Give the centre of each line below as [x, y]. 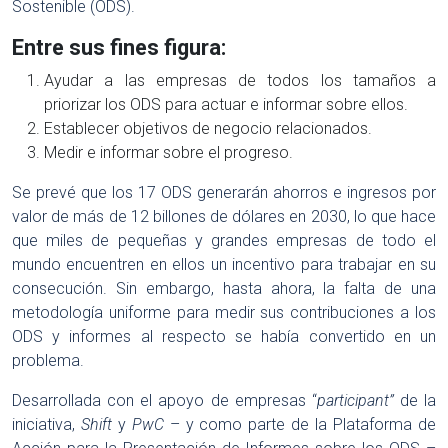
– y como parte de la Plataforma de [300, 424]
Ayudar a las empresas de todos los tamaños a [240, 80]
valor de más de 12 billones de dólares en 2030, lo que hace [224, 216]
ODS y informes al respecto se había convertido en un [224, 336]
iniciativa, [46, 424]
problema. [48, 360]
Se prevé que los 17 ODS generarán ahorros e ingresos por [224, 192]
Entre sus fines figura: [119, 47]
